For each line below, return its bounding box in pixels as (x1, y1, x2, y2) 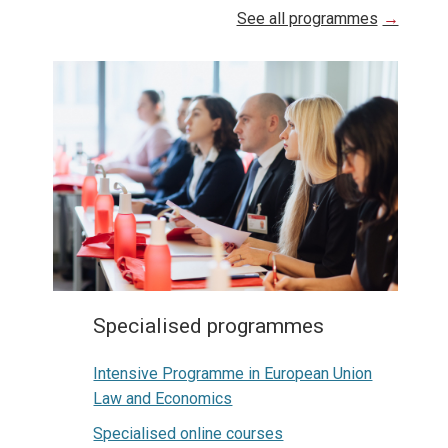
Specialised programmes (93, 314, 325, 339)
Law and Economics (93, 389, 233, 409)
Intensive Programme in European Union (93, 364, 373, 384)
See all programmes (236, 8, 378, 28)
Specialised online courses (93, 424, 284, 444)
